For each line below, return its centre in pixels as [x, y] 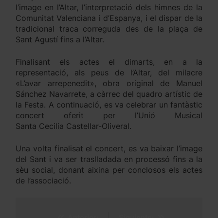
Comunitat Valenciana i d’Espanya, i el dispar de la [109, 18]
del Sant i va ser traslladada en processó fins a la [109, 159]
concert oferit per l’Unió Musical [109, 116]
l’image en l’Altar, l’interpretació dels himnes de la [109, 8]
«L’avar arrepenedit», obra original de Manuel [109, 83]
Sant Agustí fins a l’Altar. [60, 40]
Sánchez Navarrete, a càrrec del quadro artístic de [109, 94]
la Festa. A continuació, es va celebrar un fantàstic [109, 105]
